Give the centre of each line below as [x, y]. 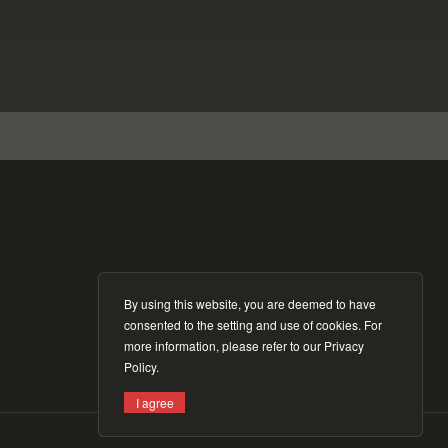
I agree [154, 402]
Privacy [344, 345]
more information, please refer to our [224, 345]
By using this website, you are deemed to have [250, 303]
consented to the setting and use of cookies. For [253, 324]
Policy [140, 366]
